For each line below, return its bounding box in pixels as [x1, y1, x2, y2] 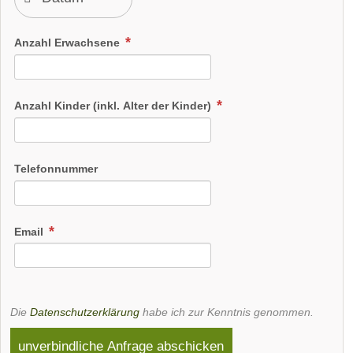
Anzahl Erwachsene [14, 35, 123, 49]
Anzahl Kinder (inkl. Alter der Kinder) [14, 98, 214, 112]
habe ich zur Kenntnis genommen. [139, 305, 314, 318]
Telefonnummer [14, 162, 98, 175]
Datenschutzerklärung [30, 305, 139, 318]
